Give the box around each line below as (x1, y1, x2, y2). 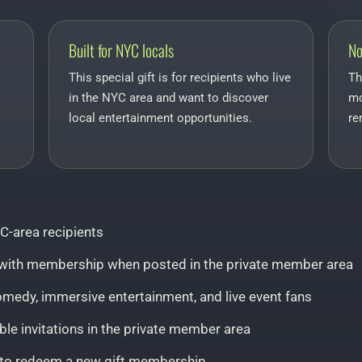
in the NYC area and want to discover (68, 90, 268, 106)
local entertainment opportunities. (68, 111, 252, 126)
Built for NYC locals (68, 38, 174, 63)
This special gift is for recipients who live (68, 70, 291, 86)
